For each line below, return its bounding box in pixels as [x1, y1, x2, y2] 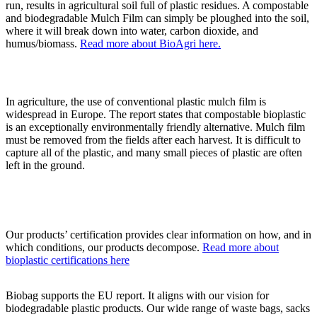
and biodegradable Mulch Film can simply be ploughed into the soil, [6, 12, 309, 25]
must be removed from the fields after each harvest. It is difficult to [6, 134, 301, 146]
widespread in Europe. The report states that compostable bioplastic [6, 108, 306, 121]
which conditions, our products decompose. [6, 241, 202, 254]
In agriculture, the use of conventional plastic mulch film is [6, 96, 266, 108]
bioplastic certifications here [6, 254, 129, 267]
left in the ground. [6, 159, 85, 172]
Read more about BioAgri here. [80, 38, 221, 50]
